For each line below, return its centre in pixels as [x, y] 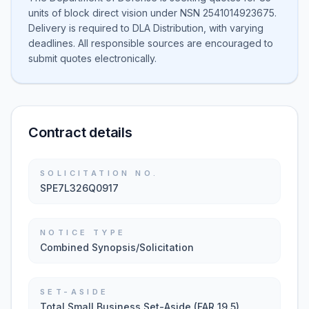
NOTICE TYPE [83, 232]
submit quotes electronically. [92, 58]
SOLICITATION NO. [99, 173]
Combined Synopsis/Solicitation [117, 247]
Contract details [80, 132]
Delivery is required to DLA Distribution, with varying [146, 28]
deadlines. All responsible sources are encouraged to [151, 43]
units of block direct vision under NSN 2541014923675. [152, 13]
